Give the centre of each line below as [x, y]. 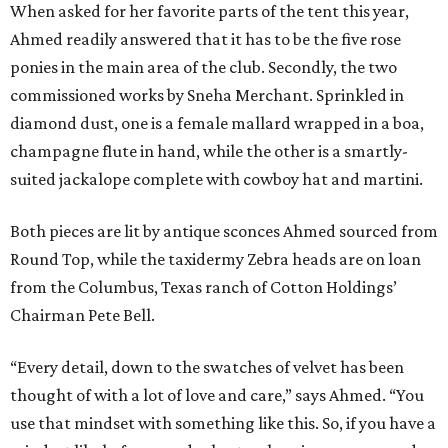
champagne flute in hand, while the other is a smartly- [209, 150]
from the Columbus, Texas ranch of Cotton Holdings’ [203, 286]
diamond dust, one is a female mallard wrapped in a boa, [217, 122]
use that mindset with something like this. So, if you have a [223, 422]
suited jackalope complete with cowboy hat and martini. [216, 178]
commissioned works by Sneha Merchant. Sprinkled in [207, 94]
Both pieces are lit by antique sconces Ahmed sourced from [224, 230]
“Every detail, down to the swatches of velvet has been [207, 366]
